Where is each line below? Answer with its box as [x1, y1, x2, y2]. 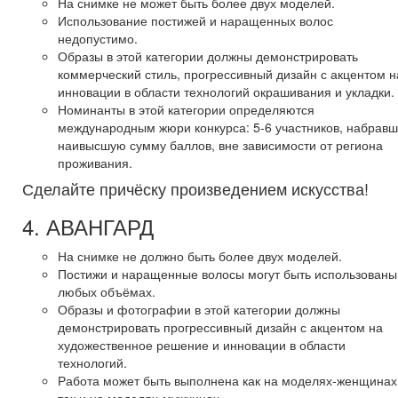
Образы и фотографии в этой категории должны [58, 299, 340, 318]
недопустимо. [58, 28, 138, 47]
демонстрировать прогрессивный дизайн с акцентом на [58, 317, 383, 336]
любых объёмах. [58, 282, 155, 300]
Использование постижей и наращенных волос [58, 11, 333, 29]
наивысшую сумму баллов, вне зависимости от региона [58, 135, 383, 154]
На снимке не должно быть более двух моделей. [58, 246, 342, 265]
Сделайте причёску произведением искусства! [22, 176, 369, 200]
